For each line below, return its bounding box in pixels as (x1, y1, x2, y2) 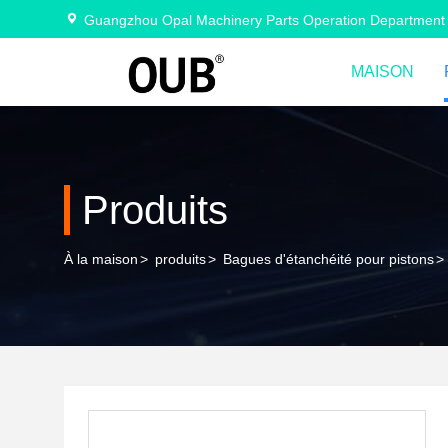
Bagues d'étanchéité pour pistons (223, 251, 434, 267)
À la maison (64, 251, 138, 267)
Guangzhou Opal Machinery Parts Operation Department (84, 12, 445, 28)
